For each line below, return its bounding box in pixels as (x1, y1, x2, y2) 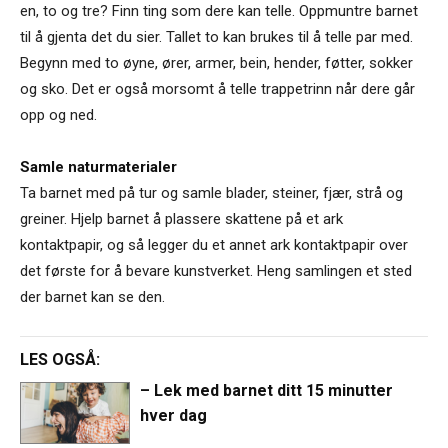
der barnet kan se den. (20, 288, 165, 307)
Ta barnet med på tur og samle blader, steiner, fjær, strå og (20, 184, 403, 203)
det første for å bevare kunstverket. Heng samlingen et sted (20, 262, 412, 281)
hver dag (140, 406, 208, 426)
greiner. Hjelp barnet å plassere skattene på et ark (20, 210, 343, 229)
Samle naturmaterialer (20, 158, 177, 177)
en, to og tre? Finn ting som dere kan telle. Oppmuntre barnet (20, 2, 418, 21)
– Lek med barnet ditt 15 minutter (140, 381, 394, 401)
